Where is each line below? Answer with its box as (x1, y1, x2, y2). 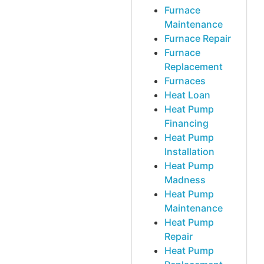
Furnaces (164, 75, 206, 87)
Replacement (164, 61, 223, 73)
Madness (164, 174, 206, 186)
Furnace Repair (164, 32, 231, 45)
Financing (164, 117, 209, 130)
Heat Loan (164, 89, 210, 101)
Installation (164, 146, 214, 158)
